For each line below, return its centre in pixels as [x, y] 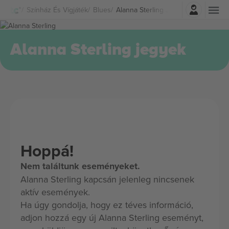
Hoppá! [47, 151]
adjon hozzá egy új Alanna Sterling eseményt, [112, 217]
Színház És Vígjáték [57, 9]
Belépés [143, 7]
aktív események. [55, 192]
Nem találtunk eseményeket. [80, 166]
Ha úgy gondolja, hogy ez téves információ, [107, 205]
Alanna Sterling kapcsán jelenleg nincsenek [107, 179]
